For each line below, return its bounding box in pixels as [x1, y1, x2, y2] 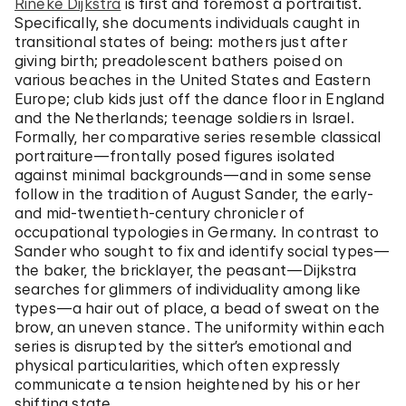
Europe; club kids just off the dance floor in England [14, 90, 385, 108]
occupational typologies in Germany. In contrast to [14, 223, 380, 241]
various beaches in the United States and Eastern [14, 71, 371, 89]
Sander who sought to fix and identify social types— [14, 242, 391, 260]
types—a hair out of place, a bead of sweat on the [14, 299, 380, 317]
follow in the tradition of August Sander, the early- [14, 185, 374, 203]
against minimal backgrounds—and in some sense [14, 166, 372, 184]
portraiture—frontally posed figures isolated [14, 147, 335, 165]
